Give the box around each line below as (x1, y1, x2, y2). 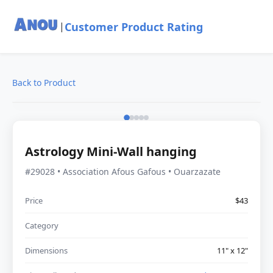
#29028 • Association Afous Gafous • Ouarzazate (25, 165, 221, 177)
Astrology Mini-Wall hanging (25, 143, 197, 160)
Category (25, 219, 58, 231)
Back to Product (12, 77, 76, 88)
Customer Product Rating (64, 19, 203, 34)
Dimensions (25, 244, 68, 256)
